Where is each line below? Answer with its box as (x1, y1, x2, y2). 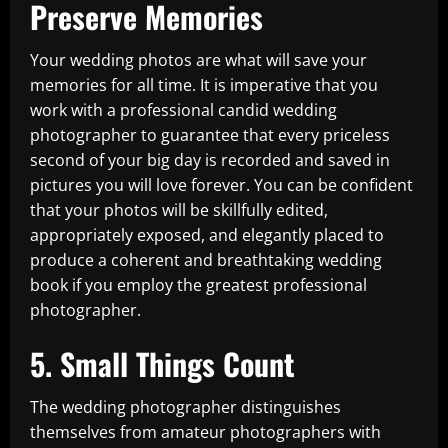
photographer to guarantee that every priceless (30, 124, 390, 146)
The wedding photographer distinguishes (30, 396, 341, 418)
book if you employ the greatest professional (30, 274, 367, 296)
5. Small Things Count (30, 341, 295, 386)
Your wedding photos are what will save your (30, 49, 367, 71)
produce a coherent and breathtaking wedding (30, 249, 382, 271)
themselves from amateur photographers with (30, 421, 381, 443)
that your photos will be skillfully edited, (30, 199, 328, 221)
